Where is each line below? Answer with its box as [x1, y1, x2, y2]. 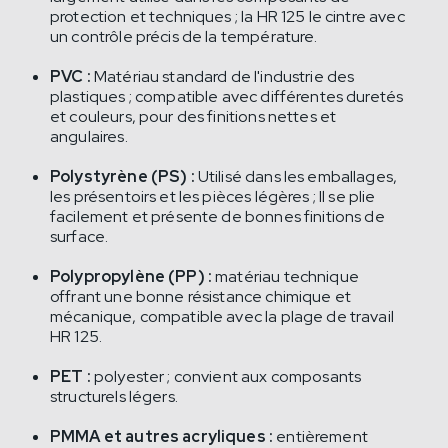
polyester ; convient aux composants [90, 366, 362, 388]
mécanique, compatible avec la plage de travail [50, 306, 394, 328]
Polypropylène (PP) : [50, 266, 213, 288]
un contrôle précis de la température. [50, 26, 318, 48]
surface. [50, 226, 109, 248]
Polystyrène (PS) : [50, 166, 195, 188]
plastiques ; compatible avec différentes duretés [50, 86, 404, 108]
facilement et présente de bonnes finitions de [50, 206, 385, 228]
